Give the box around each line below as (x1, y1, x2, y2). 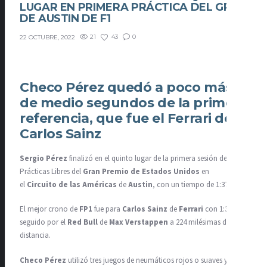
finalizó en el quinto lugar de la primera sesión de (67, 153, 227, 164)
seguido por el (20, 217, 67, 228)
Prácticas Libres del (20, 166, 83, 177)
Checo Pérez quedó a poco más (20, 79, 232, 96)
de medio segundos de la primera (20, 95, 247, 111)
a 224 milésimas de (170, 217, 230, 228)
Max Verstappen (109, 217, 170, 228)
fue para (94, 204, 122, 215)
